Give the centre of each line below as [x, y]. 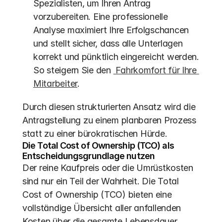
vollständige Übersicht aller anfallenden [102, 208]
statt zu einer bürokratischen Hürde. [95, 134]
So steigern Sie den [73, 70]
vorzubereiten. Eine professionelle [101, 17]
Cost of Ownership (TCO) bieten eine [97, 194]
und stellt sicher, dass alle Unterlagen [108, 43]
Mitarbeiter [55, 83]
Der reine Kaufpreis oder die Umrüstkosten [108, 168]
